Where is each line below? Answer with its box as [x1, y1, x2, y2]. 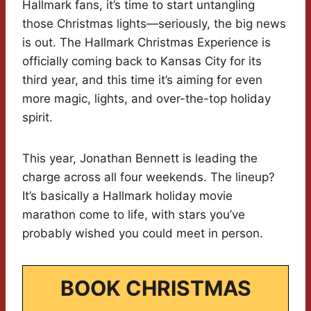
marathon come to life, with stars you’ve [22, 208, 245, 222]
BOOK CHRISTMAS [60, 276, 251, 301]
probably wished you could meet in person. [22, 226, 263, 241]
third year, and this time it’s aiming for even [22, 73, 262, 87]
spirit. [22, 110, 53, 125]
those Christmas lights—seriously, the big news [22, 17, 286, 31]
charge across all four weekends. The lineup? [22, 170, 275, 185]
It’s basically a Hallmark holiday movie [22, 189, 233, 203]
